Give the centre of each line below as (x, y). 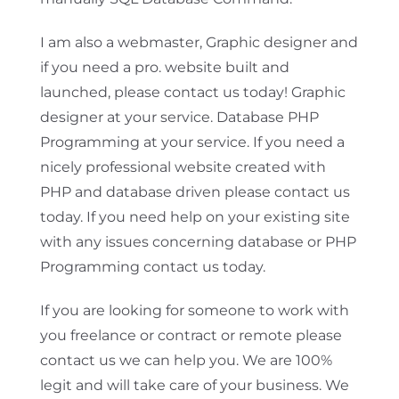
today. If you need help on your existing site (195, 216)
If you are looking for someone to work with (194, 310)
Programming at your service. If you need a (192, 142)
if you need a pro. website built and (164, 67)
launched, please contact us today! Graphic (192, 92)
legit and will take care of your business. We (194, 385)
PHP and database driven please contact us (195, 191)
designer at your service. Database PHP (179, 117)
